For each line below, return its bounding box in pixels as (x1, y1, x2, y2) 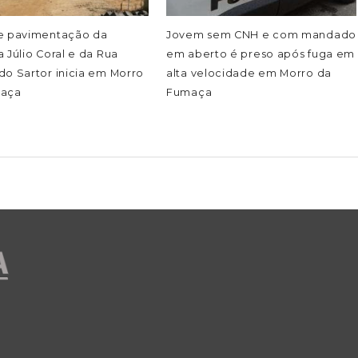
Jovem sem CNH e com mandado (166, 28, 356, 41)
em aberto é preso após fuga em (166, 47, 356, 60)
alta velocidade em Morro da (166, 66, 332, 79)
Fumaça (166, 86, 213, 98)
